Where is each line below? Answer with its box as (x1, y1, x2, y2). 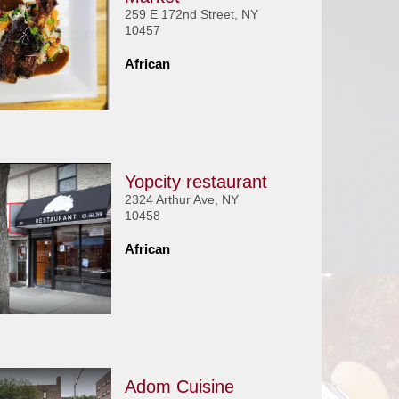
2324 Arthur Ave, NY (124, 192, 239, 207)
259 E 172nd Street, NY (124, 7, 258, 21)
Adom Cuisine (124, 377, 234, 396)
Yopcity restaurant (124, 172, 267, 191)
